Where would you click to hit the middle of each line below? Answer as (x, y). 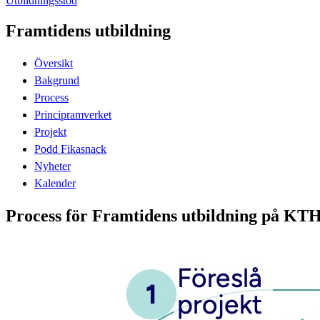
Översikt (54, 63)
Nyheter (52, 166)
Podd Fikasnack (70, 149)
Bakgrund (57, 80)
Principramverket (73, 114)
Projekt (50, 131)
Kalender (55, 183)
